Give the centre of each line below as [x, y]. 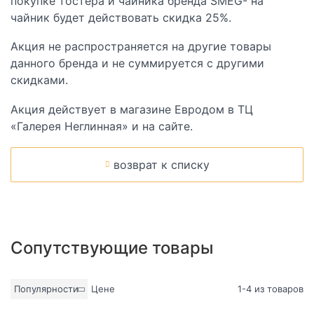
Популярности [46, 288]
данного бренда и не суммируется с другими [137, 63]
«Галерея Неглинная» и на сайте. [102, 127]
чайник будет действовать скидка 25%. [121, 17]
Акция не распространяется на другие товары [141, 47]
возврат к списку [161, 164]
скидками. [39, 80]
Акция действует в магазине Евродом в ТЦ [132, 110]
